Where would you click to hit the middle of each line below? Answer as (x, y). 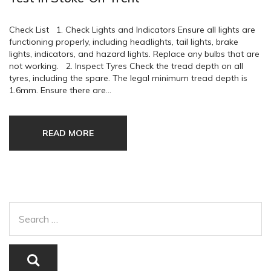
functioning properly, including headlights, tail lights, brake (124, 42)
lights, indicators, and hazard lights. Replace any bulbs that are (134, 54)
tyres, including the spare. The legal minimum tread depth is (128, 78)
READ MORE (68, 133)
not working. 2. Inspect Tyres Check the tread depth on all (126, 66)
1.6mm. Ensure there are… (60, 90)
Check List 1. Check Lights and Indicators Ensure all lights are (132, 30)
